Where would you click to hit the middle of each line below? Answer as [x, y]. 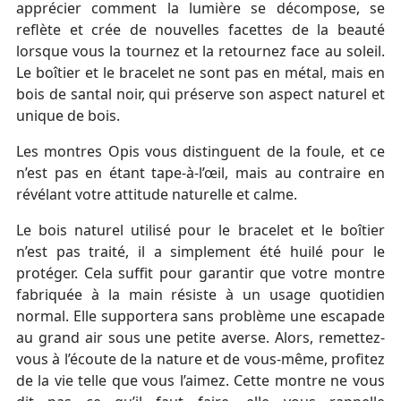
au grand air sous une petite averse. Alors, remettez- [200, 338]
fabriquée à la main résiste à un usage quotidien [200, 295]
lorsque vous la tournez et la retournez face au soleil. [200, 51]
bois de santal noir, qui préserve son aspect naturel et [200, 94]
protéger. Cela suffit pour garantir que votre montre [200, 273]
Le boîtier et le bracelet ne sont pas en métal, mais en [200, 73]
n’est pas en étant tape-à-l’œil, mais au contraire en [200, 173]
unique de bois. [68, 116]
